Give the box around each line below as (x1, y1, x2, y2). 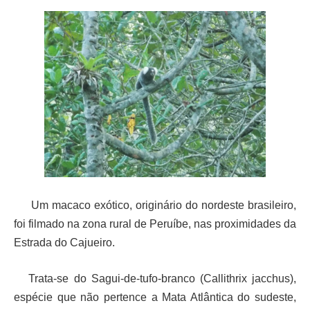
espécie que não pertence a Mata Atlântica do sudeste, (14, 291, 296, 303)
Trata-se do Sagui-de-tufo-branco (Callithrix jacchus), (14, 272, 296, 284)
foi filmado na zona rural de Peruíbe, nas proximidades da (14, 218, 296, 230)
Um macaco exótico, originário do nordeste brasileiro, (14, 199, 296, 211)
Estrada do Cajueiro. (14, 237, 115, 248)
